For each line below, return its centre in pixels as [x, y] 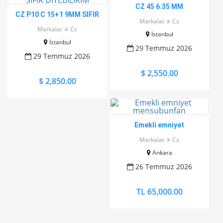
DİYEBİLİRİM [57, 24]
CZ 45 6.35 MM [160, 6]
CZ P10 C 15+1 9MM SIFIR [57, 14]
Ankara [162, 153]
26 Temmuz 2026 [163, 167]
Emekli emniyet [160, 125]
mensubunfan [160, 135]
